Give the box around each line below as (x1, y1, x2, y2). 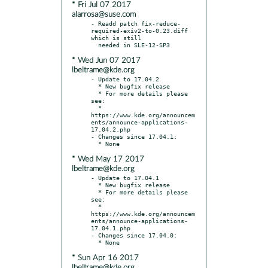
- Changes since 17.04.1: (91, 132, 177, 140)
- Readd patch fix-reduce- (91, 19, 181, 27)
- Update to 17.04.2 (91, 75, 159, 83)
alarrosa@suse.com (72, 10, 136, 19)
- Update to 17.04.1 (91, 173, 159, 181)
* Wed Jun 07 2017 (72, 56, 141, 65)
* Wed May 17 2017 (72, 155, 144, 163)
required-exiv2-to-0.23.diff (91, 26, 188, 34)
